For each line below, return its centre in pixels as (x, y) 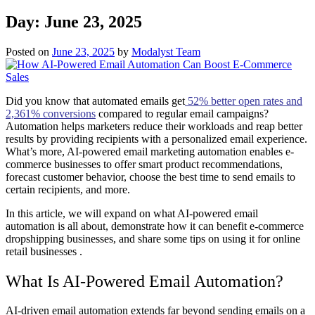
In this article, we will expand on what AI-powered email (132, 213)
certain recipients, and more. (69, 189)
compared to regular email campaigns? (182, 113)
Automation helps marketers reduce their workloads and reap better (154, 126)
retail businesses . (44, 251)
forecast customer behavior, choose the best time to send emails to (150, 176)
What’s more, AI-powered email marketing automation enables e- (150, 151)
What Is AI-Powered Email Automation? (144, 281)
